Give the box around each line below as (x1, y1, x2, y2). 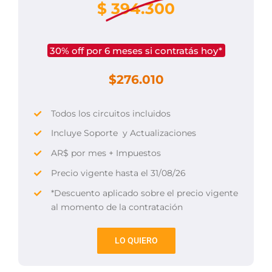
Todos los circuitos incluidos (50, 107, 171, 119)
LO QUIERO (114, 236, 158, 246)
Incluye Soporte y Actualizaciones (50, 127, 196, 139)
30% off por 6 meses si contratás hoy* (50, 44, 222, 56)
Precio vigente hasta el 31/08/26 (50, 167, 186, 178)
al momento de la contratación (50, 201, 183, 212)
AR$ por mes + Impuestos (50, 148, 161, 159)
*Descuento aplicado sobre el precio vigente (50, 187, 238, 199)
